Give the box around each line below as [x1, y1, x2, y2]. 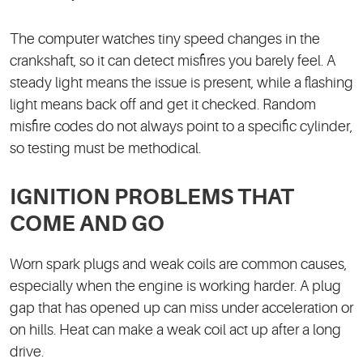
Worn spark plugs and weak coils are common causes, [10, 256, 347, 273]
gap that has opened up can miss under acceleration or [10, 300, 353, 317]
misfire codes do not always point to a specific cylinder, [10, 118, 352, 135]
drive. [10, 344, 44, 361]
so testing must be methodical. [10, 140, 201, 157]
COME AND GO [10, 211, 164, 237]
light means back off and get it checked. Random [10, 96, 316, 113]
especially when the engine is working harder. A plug [10, 278, 341, 295]
